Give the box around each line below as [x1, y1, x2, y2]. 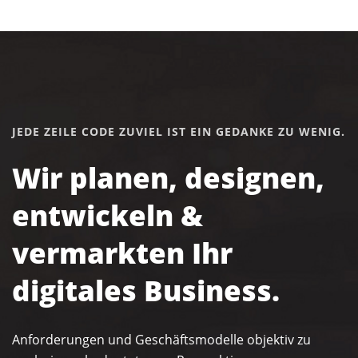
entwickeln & [12, 197, 203, 234]
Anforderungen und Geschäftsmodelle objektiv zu [12, 331, 311, 348]
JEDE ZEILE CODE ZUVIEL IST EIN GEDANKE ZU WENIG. [12, 124, 345, 139]
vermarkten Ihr [12, 234, 233, 272]
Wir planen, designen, [12, 159, 324, 197]
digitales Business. [12, 272, 280, 309]
